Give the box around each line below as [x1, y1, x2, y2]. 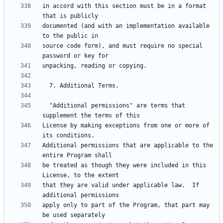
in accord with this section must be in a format [42, 2, 206, 10]
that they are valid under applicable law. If [42, 182, 199, 189]
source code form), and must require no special [42, 42, 203, 50]
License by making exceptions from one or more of [42, 122, 210, 129]
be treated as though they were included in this [42, 162, 206, 169]
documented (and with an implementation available [42, 22, 210, 30]
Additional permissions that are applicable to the [42, 142, 213, 149]
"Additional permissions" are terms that [42, 102, 49, 110]
